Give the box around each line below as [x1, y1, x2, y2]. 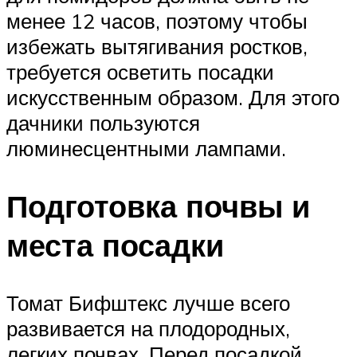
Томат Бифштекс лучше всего [6, 289, 290, 316]
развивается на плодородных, [6, 315, 290, 341]
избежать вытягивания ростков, [6, 33, 308, 59]
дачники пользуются [6, 109, 200, 135]
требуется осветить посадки [6, 58, 274, 84]
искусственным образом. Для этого [6, 84, 339, 110]
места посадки [6, 225, 224, 265]
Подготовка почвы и [6, 186, 310, 226]
